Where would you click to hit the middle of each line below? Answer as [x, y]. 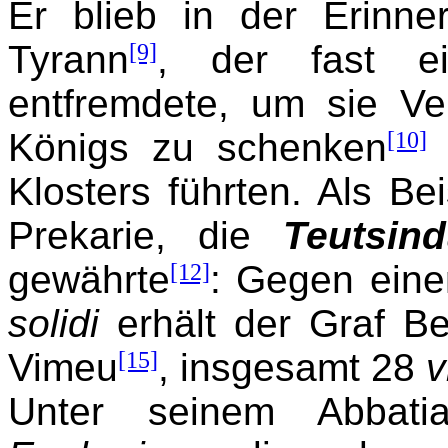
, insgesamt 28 [292, 367]
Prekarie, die [145, 235]
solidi [53, 323]
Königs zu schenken [197, 147]
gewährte [89, 279]
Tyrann [68, 59]
